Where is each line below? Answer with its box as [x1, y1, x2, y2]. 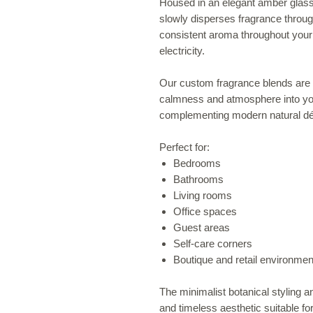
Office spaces [173, 205, 237, 217]
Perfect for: [159, 141, 210, 153]
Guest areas [173, 221, 230, 233]
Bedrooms [173, 157, 221, 169]
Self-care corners [173, 238, 252, 249]
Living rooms [173, 189, 232, 201]
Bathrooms [173, 173, 224, 185]
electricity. [159, 45, 205, 57]
